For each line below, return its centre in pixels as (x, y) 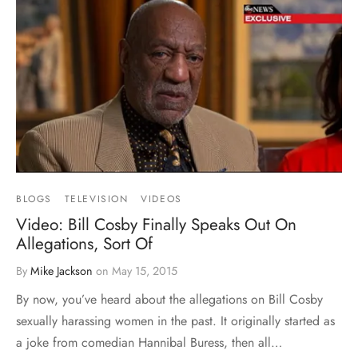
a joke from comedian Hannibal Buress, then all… (149, 342)
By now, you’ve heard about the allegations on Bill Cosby (169, 299)
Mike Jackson (62, 270)
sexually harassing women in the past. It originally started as (175, 320)
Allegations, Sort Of (84, 243)
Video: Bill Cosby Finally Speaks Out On (156, 224)
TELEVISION (96, 199)
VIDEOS (161, 199)
